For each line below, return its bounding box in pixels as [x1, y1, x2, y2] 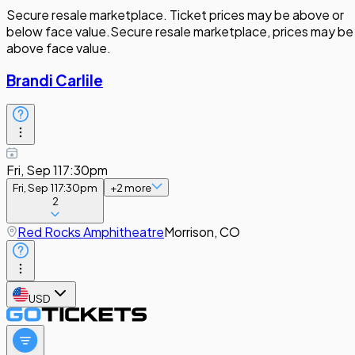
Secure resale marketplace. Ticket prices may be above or [6, 6, 344, 23]
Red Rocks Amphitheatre [17, 223, 164, 241]
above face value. [6, 40, 111, 56]
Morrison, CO [164, 223, 240, 241]
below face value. [6, 23, 110, 40]
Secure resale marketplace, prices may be [110, 23, 353, 40]
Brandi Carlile [6, 71, 103, 90]
